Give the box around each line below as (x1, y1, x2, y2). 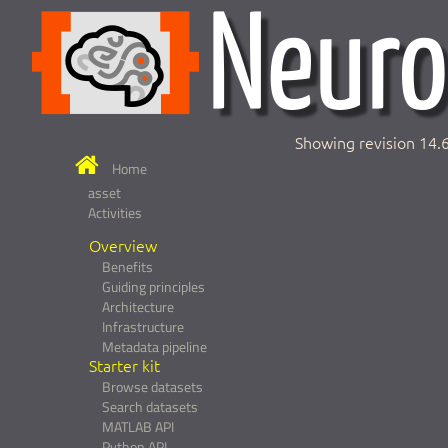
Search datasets (101, 395, 198, 418)
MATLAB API (101, 415, 174, 438)
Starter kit (88, 356, 160, 375)
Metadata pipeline (101, 335, 207, 358)
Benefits (101, 255, 153, 278)
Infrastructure (101, 315, 184, 338)
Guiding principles (101, 275, 205, 298)
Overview (88, 236, 157, 255)
